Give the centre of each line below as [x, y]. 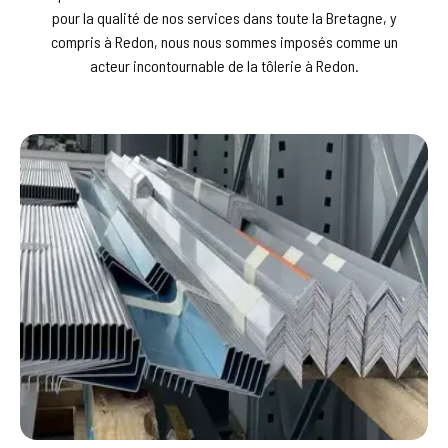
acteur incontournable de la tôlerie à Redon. [224, 66]
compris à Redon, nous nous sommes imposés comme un [224, 42]
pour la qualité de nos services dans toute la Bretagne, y [224, 18]
